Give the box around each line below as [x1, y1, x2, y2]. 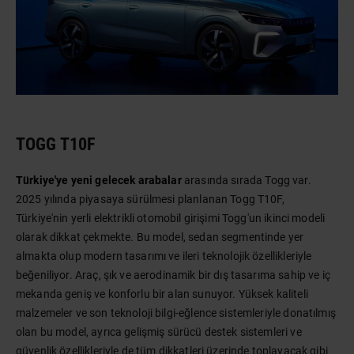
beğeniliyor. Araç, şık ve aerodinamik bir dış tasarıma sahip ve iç [16, 269, 330, 281]
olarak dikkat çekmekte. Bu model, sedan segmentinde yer [16, 231, 304, 243]
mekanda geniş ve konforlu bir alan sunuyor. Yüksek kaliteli [16, 288, 308, 300]
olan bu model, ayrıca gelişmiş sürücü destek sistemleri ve [16, 326, 302, 338]
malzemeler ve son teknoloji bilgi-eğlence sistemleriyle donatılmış [16, 307, 336, 319]
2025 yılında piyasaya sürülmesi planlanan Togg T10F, [16, 193, 284, 205]
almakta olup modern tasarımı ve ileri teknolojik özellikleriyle [16, 250, 312, 262]
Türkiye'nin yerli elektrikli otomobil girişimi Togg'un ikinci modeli [16, 212, 326, 224]
